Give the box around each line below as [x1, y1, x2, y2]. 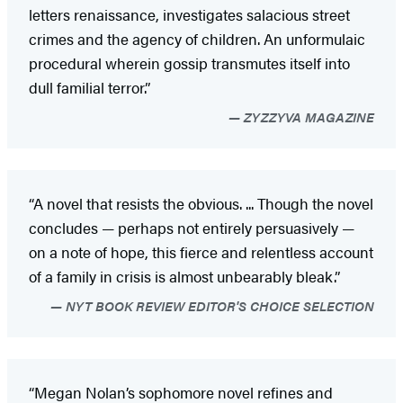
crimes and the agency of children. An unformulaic [29, 27, 365, 49]
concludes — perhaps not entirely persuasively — [29, 216, 354, 238]
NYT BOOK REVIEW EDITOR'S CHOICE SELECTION [62, 295, 374, 315]
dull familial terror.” [29, 76, 150, 98]
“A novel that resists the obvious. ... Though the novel [29, 192, 373, 214]
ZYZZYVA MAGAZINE [240, 106, 374, 126]
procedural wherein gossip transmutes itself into [29, 51, 350, 74]
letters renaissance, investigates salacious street [29, 3, 350, 25]
